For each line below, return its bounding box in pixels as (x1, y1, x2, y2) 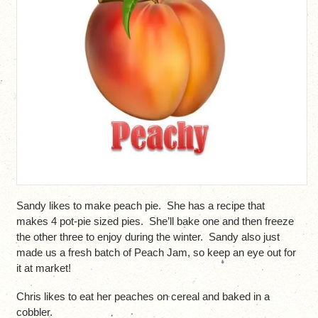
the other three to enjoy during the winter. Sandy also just (16, 230, 280, 243)
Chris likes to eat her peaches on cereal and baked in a (16, 290, 270, 302)
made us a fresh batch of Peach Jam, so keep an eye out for (16, 246, 296, 258)
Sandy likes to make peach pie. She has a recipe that (16, 199, 265, 212)
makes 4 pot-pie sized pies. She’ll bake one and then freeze (16, 214, 294, 227)
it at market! (16, 261, 71, 274)
